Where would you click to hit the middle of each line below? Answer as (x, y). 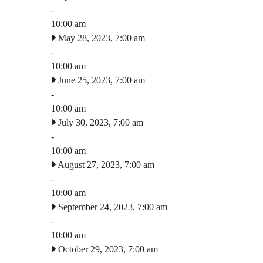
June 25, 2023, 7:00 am (100, 80)
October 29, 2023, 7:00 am (107, 249)
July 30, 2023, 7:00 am (100, 122)
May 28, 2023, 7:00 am (100, 38)
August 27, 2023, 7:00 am (105, 164)
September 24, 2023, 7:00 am (112, 207)
